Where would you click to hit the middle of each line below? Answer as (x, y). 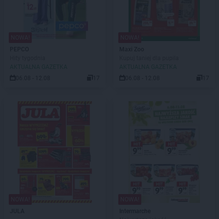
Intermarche (135, 211)
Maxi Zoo (132, 49)
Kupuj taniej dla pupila (149, 58)
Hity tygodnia (28, 58)
